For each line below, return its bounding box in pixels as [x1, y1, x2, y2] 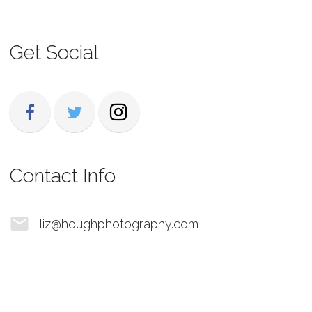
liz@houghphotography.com [39, 217, 198, 231]
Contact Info [8, 164, 116, 187]
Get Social [8, 41, 99, 64]
